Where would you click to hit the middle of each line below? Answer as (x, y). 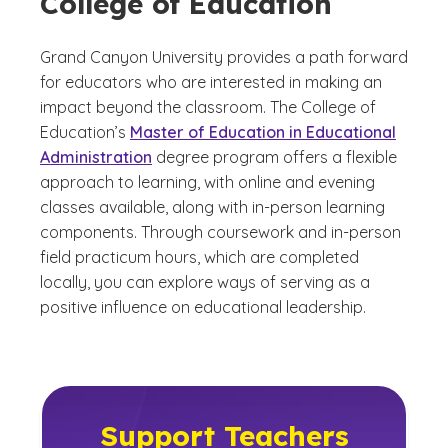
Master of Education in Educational (263, 132)
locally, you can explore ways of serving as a (205, 282)
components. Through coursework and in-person (220, 232)
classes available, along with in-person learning (212, 207)
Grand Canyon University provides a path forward (224, 57)
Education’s (85, 132)
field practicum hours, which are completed (199, 257)
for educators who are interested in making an (211, 82)
